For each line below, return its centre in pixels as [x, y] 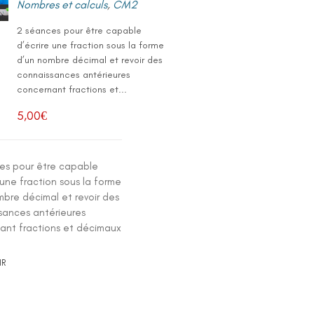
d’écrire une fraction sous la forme [91, 45]
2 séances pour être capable [80, 30]
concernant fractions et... [72, 89]
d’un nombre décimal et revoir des [90, 60]
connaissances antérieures [74, 75]
